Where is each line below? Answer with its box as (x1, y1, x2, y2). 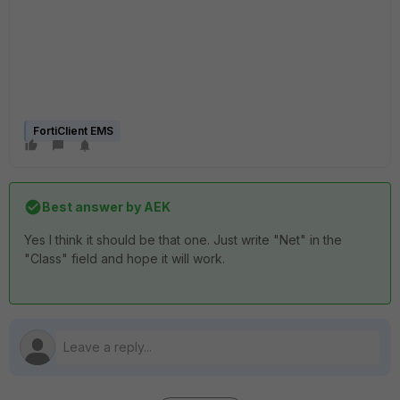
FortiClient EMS (33, 124, 113, 138)
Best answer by (42, 199, 141, 215)
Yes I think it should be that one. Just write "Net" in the (24, 232, 342, 248)
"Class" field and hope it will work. (24, 251, 225, 267)
